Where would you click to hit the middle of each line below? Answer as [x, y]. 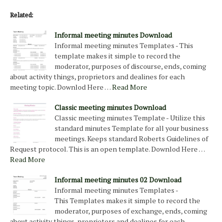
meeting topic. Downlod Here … [60, 87]
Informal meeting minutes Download [113, 35]
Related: [22, 15]
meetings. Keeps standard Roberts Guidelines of [131, 139]
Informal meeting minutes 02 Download [118, 180]
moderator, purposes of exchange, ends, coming [131, 211]
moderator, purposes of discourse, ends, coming [130, 66]
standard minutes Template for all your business [132, 128]
